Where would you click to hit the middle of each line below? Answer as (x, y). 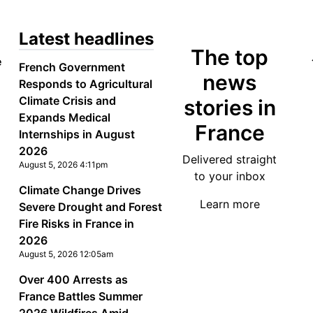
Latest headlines (86, 39)
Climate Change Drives (80, 190)
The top (230, 57)
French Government (72, 67)
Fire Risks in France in (76, 224)
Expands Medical (64, 117)
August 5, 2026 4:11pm (63, 165)
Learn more (230, 204)
